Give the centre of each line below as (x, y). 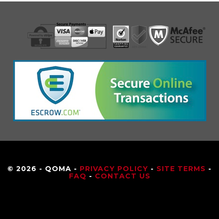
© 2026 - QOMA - (44, 169)
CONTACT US (122, 176)
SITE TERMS (181, 169)
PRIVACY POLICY (114, 169)
